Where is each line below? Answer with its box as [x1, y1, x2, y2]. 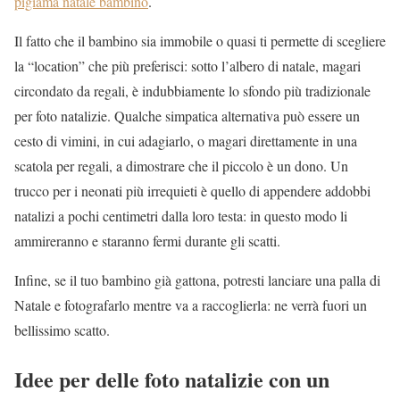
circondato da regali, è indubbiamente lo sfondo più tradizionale [14, 81, 371, 101]
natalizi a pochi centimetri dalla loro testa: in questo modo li [14, 206, 347, 226]
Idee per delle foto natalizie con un [14, 363, 329, 396]
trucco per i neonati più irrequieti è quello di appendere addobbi [14, 181, 371, 201]
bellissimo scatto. [14, 321, 110, 340]
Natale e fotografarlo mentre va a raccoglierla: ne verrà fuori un [14, 296, 367, 315]
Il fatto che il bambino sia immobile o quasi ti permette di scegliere [14, 31, 386, 51]
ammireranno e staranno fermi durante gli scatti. [14, 231, 280, 251]
